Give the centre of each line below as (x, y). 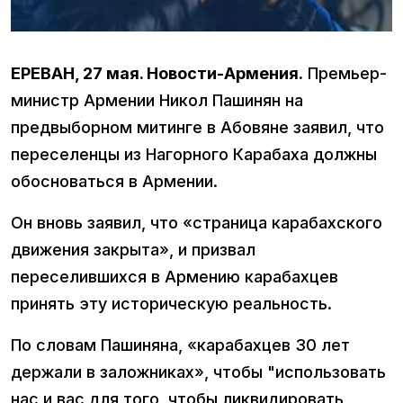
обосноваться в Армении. (114, 182)
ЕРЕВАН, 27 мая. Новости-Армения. (157, 74)
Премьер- (345, 74)
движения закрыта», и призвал (133, 250)
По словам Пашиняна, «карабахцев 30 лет (180, 345)
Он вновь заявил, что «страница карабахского (197, 223)
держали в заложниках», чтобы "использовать (198, 372)
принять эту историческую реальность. (171, 304)
